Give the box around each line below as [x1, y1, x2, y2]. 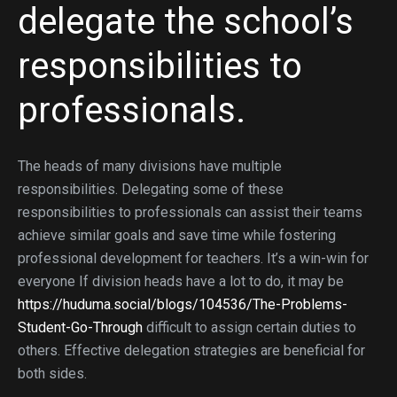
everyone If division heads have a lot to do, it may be [18, 273, 344, 290]
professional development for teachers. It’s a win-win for [18, 250, 369, 267]
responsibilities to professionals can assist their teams [18, 204, 362, 221]
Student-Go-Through [18, 319, 143, 336]
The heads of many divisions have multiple [18, 158, 282, 175]
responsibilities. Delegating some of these [18, 181, 284, 198]
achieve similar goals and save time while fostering [18, 227, 336, 244]
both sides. [18, 365, 87, 382]
